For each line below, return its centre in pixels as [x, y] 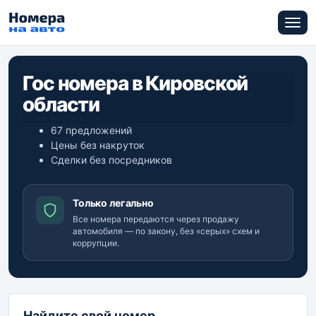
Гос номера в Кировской [135, 83]
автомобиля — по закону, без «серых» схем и [166, 231]
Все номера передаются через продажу [156, 219]
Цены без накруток [98, 145]
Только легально [113, 203]
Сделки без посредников [111, 160]
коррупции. [96, 243]
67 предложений [91, 130]
